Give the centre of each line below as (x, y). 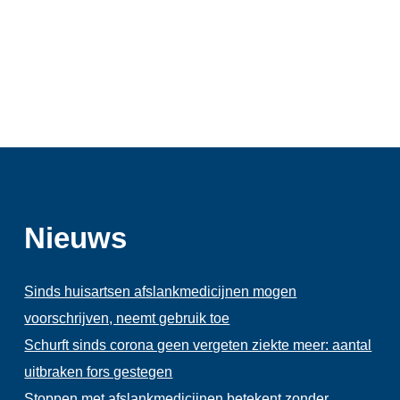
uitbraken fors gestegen (99, 371)
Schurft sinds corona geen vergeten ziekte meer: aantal (198, 345)
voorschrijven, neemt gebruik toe (127, 318)
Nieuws (76, 238)
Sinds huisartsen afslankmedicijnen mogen (161, 291)
